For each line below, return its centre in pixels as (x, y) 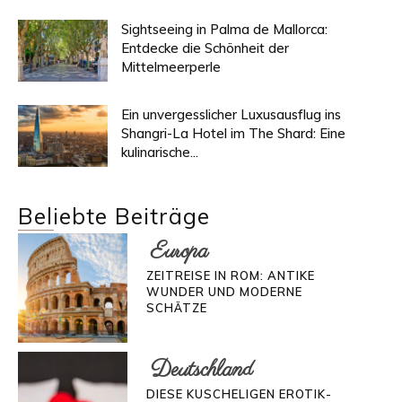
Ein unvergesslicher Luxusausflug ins (231, 114)
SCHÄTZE (176, 308)
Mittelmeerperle (171, 67)
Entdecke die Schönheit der (205, 48)
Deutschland (201, 371)
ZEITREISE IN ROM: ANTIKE (230, 276)
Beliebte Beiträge (114, 216)
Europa (179, 252)
